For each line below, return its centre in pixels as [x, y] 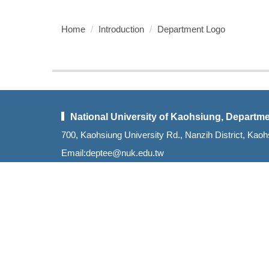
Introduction [121, 29]
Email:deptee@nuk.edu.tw [113, 153]
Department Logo [191, 29]
